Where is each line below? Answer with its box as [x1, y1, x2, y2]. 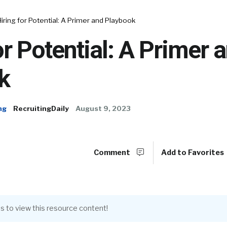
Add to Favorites [161, 148, 226, 157]
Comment [94, 148, 132, 157]
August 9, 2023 [75, 104, 131, 112]
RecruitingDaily [13, 104, 69, 112]
